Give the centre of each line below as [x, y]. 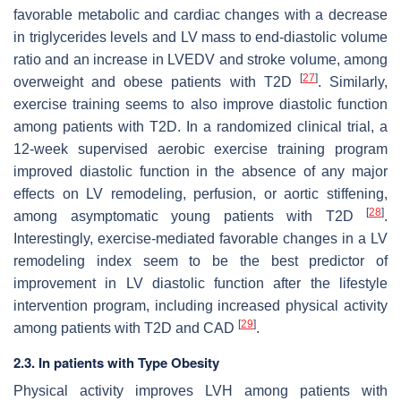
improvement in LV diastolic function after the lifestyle [200, 283]
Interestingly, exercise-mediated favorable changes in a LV [200, 238]
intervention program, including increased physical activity [200, 305]
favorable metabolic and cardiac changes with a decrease [200, 14]
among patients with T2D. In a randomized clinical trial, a [200, 126]
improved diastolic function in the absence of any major [200, 171]
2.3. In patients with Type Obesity [116, 362]
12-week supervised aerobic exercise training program [200, 149]
